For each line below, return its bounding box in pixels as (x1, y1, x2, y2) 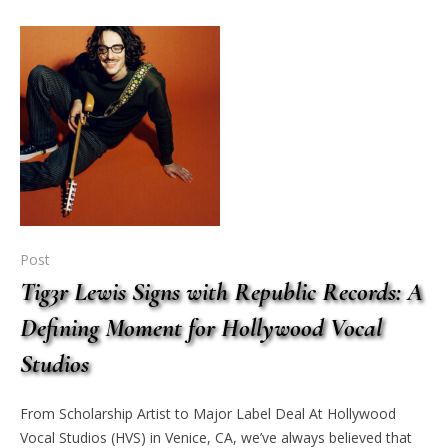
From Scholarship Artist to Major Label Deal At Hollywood (20, 403, 396, 423)
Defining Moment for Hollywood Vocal (20, 311, 382, 343)
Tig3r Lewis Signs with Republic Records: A (20, 275, 423, 307)
